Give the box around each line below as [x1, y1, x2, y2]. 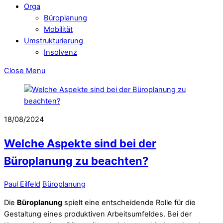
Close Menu [4, 66, 45, 76]
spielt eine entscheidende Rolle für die [62, 198, 196, 208]
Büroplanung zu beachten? [4, 154, 148, 167]
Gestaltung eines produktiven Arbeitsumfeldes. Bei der [4, 210, 192, 219]
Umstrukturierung [24, 36, 83, 45]
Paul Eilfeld [4, 179, 40, 189]
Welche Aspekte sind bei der [4, 136, 156, 150]
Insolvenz [44, 47, 77, 57]
